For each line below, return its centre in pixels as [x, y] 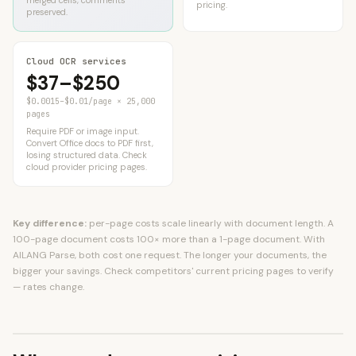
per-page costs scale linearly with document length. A [210, 223]
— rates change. [48, 287]
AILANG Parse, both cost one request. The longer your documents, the [170, 255]
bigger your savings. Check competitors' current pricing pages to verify [173, 271]
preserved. [47, 12]
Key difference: [50, 223]
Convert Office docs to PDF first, [90, 143]
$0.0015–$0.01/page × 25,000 [91, 101]
